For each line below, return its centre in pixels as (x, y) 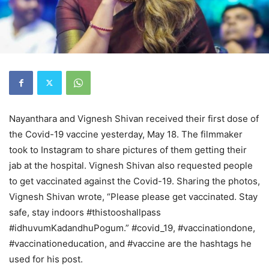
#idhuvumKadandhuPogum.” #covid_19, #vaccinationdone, (132, 228)
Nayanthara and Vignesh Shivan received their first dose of (134, 118)
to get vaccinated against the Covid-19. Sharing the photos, (134, 181)
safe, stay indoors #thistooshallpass (85, 212)
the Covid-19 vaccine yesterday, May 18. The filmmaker (126, 134)
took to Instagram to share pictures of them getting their (128, 150)
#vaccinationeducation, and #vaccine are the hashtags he (130, 243)
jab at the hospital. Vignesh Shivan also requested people (131, 165)
